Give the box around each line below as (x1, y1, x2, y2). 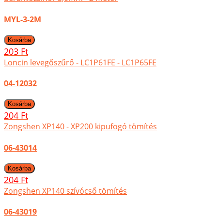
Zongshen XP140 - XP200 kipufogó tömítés (4, 121, 157, 132)
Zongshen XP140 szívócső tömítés (4, 185, 127, 196)
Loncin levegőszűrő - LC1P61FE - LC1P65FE (4, 57, 156, 68)
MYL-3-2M (4, 14, 41, 25)
